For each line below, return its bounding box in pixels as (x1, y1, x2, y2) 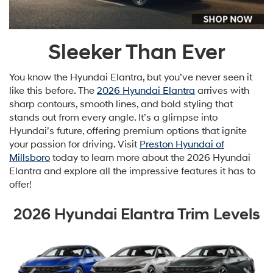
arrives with (195, 84, 249, 97)
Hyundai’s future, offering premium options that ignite (9, 124, 247, 137)
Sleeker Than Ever (48, 39, 225, 66)
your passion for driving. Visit (9, 138, 140, 151)
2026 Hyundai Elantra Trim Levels (13, 204, 260, 224)
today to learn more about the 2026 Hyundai (50, 151, 250, 164)
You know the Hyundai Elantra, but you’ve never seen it (9, 71, 252, 83)
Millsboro (9, 151, 50, 164)
